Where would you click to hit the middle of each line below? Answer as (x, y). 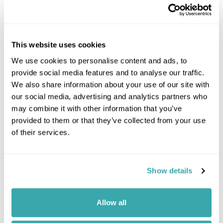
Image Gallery (111, 167)
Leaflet (131, 137)
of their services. (41, 132)
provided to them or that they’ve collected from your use (109, 120)
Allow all (111, 202)
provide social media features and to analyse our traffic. (108, 72)
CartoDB (205, 137)
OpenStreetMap (168, 137)
